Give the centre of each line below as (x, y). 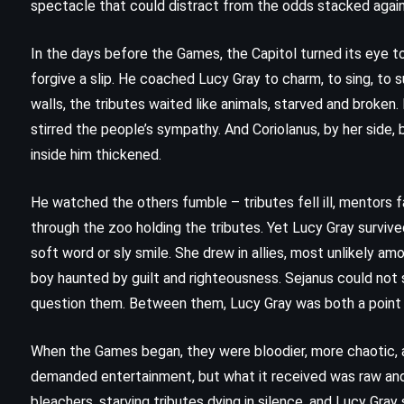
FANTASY (174, 306)
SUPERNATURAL (282, 306)
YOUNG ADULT (238, 350)
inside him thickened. (96, 155)
